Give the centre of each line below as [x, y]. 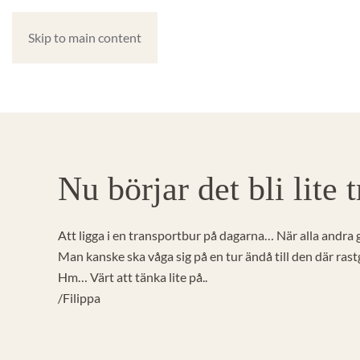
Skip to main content [85, 37]
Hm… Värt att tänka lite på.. [133, 277]
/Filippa [79, 298]
